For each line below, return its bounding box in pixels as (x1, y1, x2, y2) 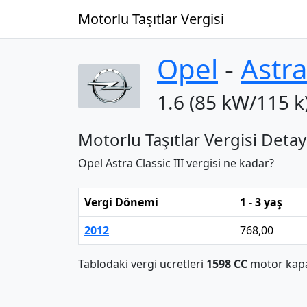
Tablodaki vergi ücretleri (78, 256, 206, 271)
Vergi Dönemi (84, 195, 158, 210)
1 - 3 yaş (240, 195, 282, 210)
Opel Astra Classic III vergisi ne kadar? (78, 156, 274, 171)
